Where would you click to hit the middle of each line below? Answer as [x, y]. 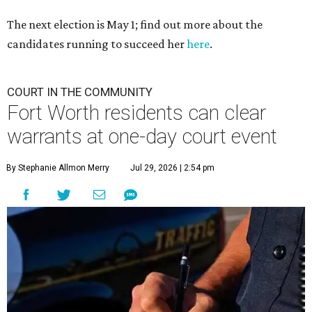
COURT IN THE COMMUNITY [80, 92]
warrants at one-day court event [142, 136]
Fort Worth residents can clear [136, 113]
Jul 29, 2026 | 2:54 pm [172, 168]
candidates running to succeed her [97, 44]
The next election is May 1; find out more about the [135, 24]
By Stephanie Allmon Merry [58, 168]
